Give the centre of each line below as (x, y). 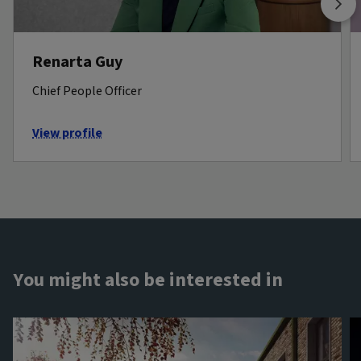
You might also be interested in (148, 280)
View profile (67, 133)
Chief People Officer (87, 91)
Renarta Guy (77, 62)
